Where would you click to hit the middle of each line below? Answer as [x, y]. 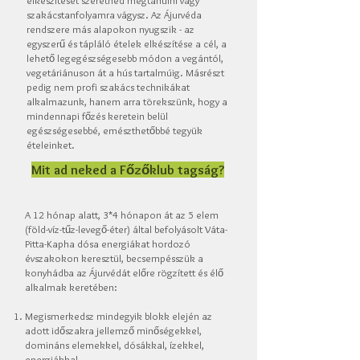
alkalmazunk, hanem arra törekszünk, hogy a [127, 101]
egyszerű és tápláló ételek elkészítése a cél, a [127, 43]
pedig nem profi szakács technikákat [108, 87]
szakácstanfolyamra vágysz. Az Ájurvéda [114, 14]
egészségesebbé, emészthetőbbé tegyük [115, 130]
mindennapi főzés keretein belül [97, 116]
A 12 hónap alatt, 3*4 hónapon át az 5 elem [122, 215]
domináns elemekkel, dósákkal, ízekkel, [115, 345]
